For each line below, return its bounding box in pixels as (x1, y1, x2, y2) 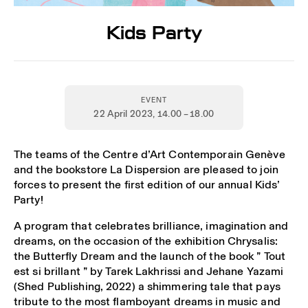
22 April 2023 (93, 105, 153, 121)
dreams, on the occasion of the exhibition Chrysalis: (14, 232, 278, 250)
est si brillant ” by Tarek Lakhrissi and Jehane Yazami (14, 263, 284, 280)
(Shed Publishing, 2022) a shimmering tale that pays (14, 278, 280, 296)
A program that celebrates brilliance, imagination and (14, 217, 289, 235)
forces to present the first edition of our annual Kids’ (14, 175, 280, 193)
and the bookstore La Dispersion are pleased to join (14, 160, 278, 178)
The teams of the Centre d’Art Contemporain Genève (14, 145, 285, 163)
